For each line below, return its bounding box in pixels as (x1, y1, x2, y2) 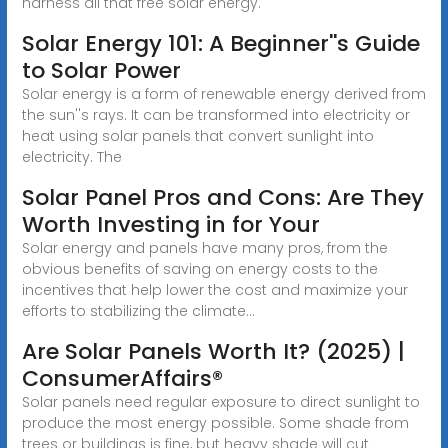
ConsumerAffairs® (21, 362, 223, 394)
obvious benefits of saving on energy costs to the (21, 258, 378, 279)
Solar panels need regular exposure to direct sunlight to (21, 391, 420, 412)
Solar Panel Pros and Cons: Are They (21, 181, 424, 213)
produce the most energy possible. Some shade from (21, 412, 409, 433)
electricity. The (21, 146, 122, 167)
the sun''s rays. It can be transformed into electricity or (21, 104, 410, 125)
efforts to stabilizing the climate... (21, 300, 255, 321)
